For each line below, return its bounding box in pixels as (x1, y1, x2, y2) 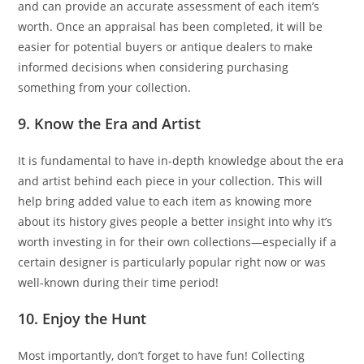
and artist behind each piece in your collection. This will (18, 172, 323, 188)
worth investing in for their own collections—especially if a (18, 233, 337, 249)
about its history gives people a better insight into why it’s (18, 213, 333, 229)
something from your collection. (18, 79, 195, 95)
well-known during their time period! (18, 274, 223, 290)
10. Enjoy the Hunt (18, 308, 151, 328)
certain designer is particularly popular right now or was (18, 253, 327, 270)
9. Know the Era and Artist (18, 113, 206, 133)
